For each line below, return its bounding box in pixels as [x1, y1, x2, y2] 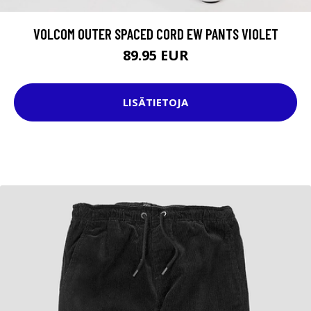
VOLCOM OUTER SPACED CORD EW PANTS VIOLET [33, 24, 278, 42]
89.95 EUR [122, 45, 189, 65]
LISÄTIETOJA [123, 95, 188, 110]
